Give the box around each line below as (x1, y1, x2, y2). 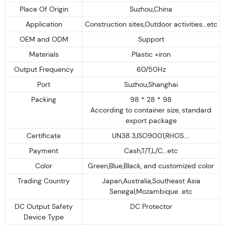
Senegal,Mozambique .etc (109, 186, 192, 196)
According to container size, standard (90, 105, 211, 115)
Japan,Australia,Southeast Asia (101, 176, 200, 185)
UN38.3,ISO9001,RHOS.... (112, 131, 190, 140)
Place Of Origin (19, 4, 68, 14)
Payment (29, 146, 58, 155)
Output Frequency (14, 64, 74, 74)
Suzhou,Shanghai (124, 79, 178, 89)
